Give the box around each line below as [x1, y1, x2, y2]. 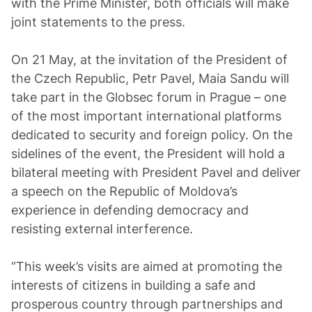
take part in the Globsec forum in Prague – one [11, 90, 286, 104]
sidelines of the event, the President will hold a [11, 146, 285, 161]
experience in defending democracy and [11, 203, 249, 217]
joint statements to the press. [11, 15, 185, 29]
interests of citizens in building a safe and [11, 278, 256, 292]
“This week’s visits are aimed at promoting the [11, 259, 282, 274]
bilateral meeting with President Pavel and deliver [11, 165, 301, 180]
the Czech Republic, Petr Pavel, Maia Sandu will [11, 71, 289, 86]
